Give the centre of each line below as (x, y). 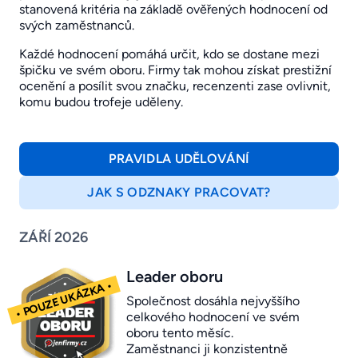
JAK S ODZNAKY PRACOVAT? (179, 193)
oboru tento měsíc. (180, 333)
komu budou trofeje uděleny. (101, 102)
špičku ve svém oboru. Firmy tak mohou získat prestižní (175, 70)
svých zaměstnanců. (77, 26)
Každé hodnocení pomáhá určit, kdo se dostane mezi (169, 54)
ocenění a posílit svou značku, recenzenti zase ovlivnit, (175, 86)
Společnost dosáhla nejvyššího (213, 301)
